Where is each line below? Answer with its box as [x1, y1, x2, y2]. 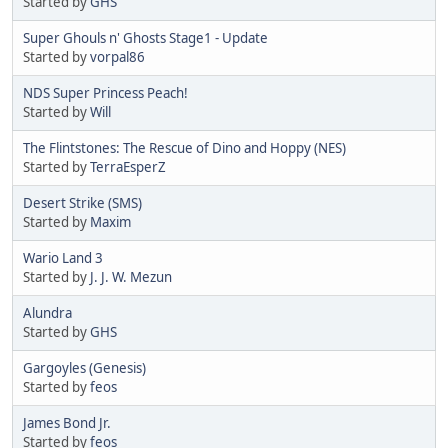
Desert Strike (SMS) [23, 193, 142, 212]
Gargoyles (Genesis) [23, 358, 146, 377]
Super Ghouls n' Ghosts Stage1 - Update [23, 28, 268, 47]
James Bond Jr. [23, 413, 111, 432]
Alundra [23, 303, 72, 322]
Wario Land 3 [23, 248, 103, 267]
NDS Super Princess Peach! [23, 83, 188, 102]
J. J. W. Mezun [90, 267, 172, 286]
